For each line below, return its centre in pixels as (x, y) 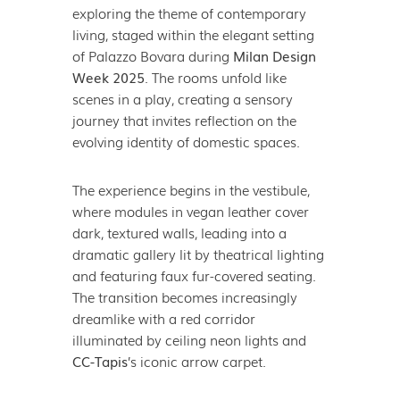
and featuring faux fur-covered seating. (194, 275)
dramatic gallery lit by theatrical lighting (198, 253)
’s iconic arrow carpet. (196, 360)
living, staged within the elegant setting (193, 33)
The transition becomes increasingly (184, 296)
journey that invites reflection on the (184, 119)
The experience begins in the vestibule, (191, 189)
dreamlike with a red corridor (163, 317)
